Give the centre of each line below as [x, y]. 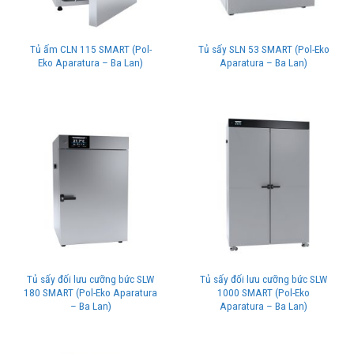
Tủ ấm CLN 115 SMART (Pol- [90, 49]
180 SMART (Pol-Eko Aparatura [90, 292]
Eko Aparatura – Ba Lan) [90, 63]
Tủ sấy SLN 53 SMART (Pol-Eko [264, 49]
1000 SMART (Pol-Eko [264, 292]
